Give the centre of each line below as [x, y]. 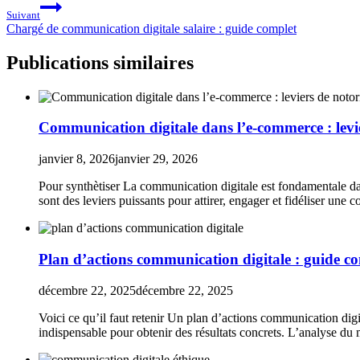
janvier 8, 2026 [77, 159]
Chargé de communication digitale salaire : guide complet [151, 28]
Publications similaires [100, 62]
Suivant [23, 14]
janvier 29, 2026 [156, 159]
